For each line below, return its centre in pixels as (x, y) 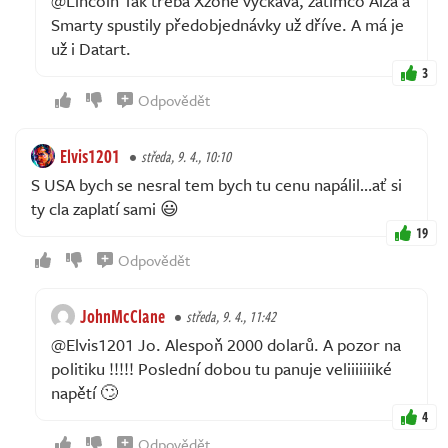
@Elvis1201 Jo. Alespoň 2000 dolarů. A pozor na (226, 344)
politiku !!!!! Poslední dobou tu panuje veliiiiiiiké (221, 368)
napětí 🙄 (84, 392)
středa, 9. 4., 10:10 (186, 156)
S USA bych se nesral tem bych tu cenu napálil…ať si (216, 184)
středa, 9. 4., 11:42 (231, 316)
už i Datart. (91, 48)
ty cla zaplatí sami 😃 (105, 208)
